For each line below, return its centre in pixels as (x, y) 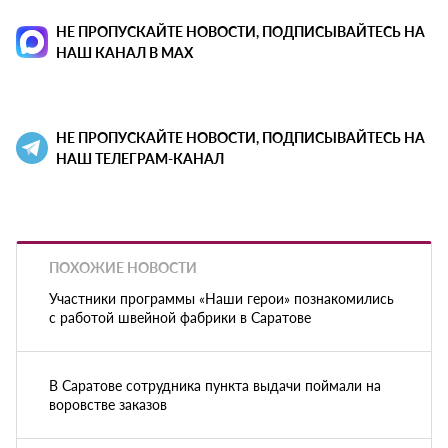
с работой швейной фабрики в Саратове (180, 316)
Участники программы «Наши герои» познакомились (221, 297)
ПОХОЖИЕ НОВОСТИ (123, 267)
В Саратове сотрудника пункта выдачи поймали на (215, 384)
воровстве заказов (108, 403)
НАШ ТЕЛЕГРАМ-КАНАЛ (140, 158)
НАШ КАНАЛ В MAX (124, 52)
